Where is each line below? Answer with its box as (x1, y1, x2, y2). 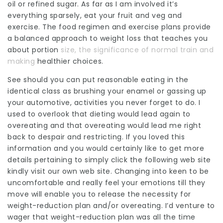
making (7, 56, 35, 66)
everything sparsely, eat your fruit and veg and (7, 10, 182, 20)
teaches (161, 33, 192, 43)
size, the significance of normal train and (61, 45, 214, 55)
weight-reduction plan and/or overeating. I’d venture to (7, 201, 215, 211)
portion (32, 45, 59, 55)
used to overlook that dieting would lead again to (7, 109, 191, 119)
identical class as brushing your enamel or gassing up (7, 86, 207, 96)
